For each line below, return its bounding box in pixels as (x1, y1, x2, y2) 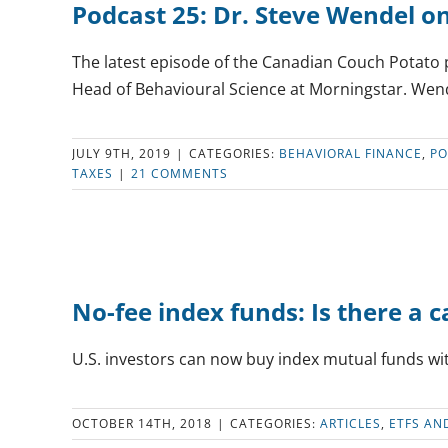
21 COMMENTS (131, 165, 228, 182)
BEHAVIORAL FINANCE (279, 145, 422, 162)
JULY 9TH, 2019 (72, 145, 171, 162)
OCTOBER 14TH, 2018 (72, 415, 212, 432)
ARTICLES (320, 415, 381, 432)
